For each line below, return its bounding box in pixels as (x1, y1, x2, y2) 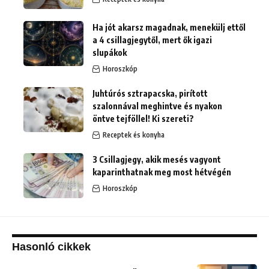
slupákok (92, 47, 127, 58)
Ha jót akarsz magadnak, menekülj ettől (92, 22, 246, 32)
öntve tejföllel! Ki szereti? (92, 113, 194, 124)
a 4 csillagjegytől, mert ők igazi (92, 35, 212, 45)
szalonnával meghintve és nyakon (92, 101, 222, 111)
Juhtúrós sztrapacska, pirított (92, 88, 208, 98)
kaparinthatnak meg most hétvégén (92, 167, 231, 177)
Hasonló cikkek (12, 241, 91, 253)
